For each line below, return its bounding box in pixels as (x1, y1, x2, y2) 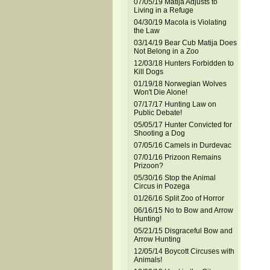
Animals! (133, 256, 162, 264)
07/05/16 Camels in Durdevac (133, 141, 231, 149)
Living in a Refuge (133, 6, 193, 14)
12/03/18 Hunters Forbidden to (133, 59, 234, 67)
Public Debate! (133, 108, 182, 117)
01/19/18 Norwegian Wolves (133, 80, 227, 88)
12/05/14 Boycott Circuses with (133, 247, 234, 256)
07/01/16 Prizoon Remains (133, 153, 221, 162)
